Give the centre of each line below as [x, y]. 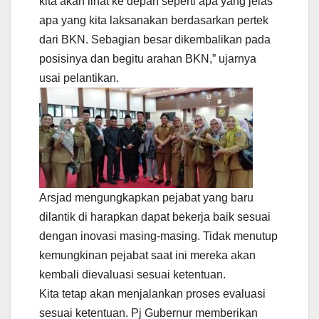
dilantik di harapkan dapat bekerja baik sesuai [155, 217]
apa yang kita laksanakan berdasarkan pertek [154, 21]
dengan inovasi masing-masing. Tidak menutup [158, 236]
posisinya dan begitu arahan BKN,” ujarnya [148, 59]
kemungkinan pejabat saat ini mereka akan [147, 256]
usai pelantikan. [79, 78]
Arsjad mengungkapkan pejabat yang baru [146, 198]
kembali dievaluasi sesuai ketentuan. [132, 275]
